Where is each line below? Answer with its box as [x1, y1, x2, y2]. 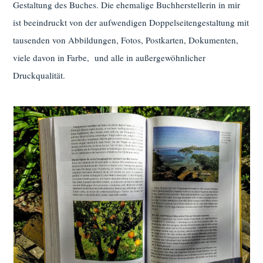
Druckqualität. [13, 69, 66, 82]
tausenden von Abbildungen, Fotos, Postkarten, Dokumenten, [13, 34, 239, 46]
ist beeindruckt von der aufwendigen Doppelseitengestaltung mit [13, 16, 249, 29]
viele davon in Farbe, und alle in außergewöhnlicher [13, 52, 206, 64]
